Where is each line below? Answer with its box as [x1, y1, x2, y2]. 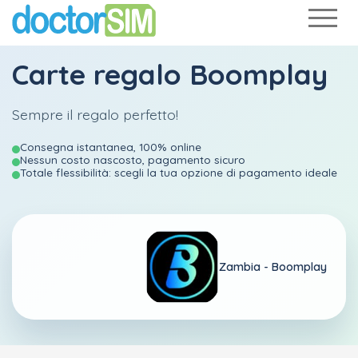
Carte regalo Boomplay [12, 57, 328, 92]
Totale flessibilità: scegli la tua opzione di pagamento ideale [20, 165, 337, 179]
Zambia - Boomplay [219, 259, 327, 274]
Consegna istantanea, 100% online [20, 140, 201, 153]
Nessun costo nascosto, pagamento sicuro [20, 153, 245, 166]
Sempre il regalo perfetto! [12, 105, 178, 123]
